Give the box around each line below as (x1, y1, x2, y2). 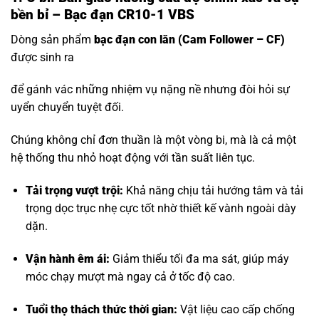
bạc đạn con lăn (94, 32, 175, 46)
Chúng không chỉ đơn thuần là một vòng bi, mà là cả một (11, 133, 296, 147)
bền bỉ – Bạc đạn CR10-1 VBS (11, 6, 194, 23)
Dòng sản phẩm (11, 32, 94, 46)
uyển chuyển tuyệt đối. (11, 100, 124, 115)
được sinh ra (11, 50, 74, 64)
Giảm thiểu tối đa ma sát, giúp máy (109, 251, 289, 266)
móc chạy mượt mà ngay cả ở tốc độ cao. (25, 269, 235, 283)
